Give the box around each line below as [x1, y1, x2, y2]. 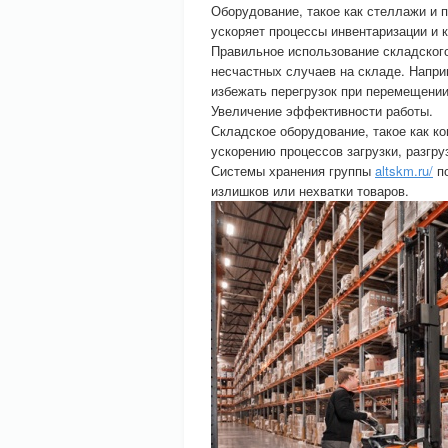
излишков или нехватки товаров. [211, 181, 409, 200]
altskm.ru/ [375, 161, 433, 180]
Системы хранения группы [211, 161, 375, 180]
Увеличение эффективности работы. [211, 101, 433, 120]
